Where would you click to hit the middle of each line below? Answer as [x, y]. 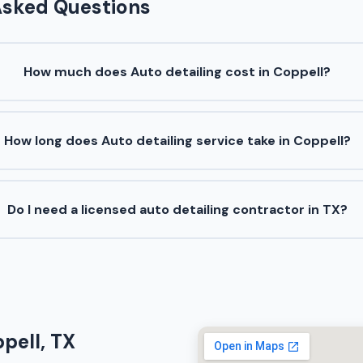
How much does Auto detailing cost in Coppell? [177, 72]
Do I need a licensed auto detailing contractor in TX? [177, 210]
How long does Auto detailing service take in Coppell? [177, 141]
